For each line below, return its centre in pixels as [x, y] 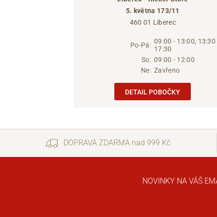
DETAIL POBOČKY [153, 92]
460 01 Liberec [153, 23]
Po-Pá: [141, 45]
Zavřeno [167, 70]
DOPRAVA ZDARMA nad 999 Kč [116, 143]
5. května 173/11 [153, 11]
